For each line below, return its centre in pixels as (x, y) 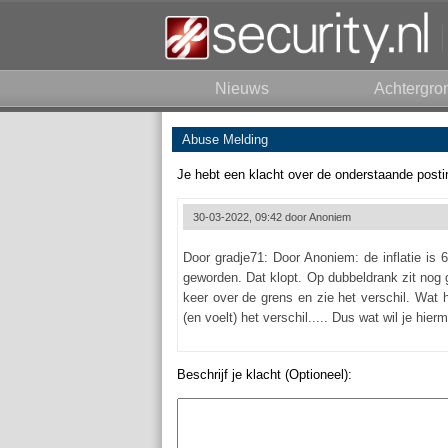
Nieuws (242, 88)
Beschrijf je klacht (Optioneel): (264, 374)
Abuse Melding (225, 139)
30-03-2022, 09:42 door (251, 217)
